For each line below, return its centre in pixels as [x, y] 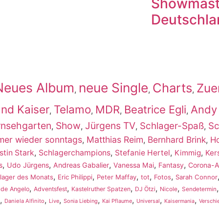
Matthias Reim [115, 140]
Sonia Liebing [81, 201]
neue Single [113, 88]
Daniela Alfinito [24, 201]
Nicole [169, 189]
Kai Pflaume [117, 201]
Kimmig [188, 153]
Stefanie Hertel [142, 153]
